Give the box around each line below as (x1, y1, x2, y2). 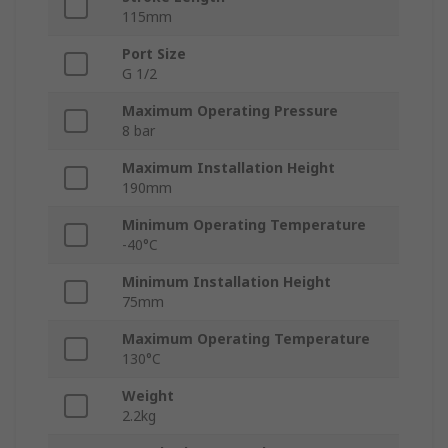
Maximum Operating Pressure (122, 101, 338, 121)
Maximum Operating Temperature (122, 329, 370, 349)
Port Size (122, 44, 186, 64)
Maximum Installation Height (122, 158, 335, 178)
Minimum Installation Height (122, 272, 331, 292)
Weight (122, 386, 174, 406)
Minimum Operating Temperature (122, 215, 366, 235)
